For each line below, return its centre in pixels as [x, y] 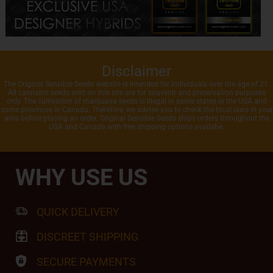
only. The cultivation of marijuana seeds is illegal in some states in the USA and [136, 101]
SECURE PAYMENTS [86, 261]
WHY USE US [81, 177]
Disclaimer [136, 71]
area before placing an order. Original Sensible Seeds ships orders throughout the [136, 118]
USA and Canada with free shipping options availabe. [136, 126]
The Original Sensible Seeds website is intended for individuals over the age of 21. [136, 84]
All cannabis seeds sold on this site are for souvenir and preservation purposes [136, 92]
